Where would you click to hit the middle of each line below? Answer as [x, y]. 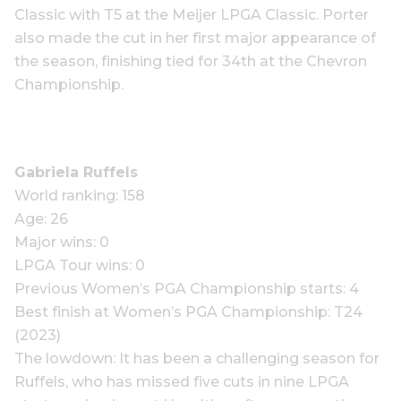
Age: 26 [41, 219]
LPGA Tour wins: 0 [80, 265]
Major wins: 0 [62, 242]
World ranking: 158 [80, 196]
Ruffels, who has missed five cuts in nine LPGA [182, 382]
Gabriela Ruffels [76, 172]
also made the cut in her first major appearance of [195, 38]
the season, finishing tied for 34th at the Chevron [191, 61]
